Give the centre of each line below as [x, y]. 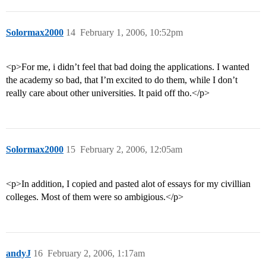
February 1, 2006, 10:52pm [132, 33]
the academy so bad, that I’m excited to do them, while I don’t [122, 80]
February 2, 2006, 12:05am [131, 150]
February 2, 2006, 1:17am [96, 254]
